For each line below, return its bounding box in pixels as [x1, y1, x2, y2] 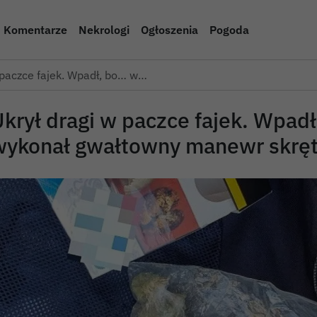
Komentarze [3, 23, 67, 37]
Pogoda [209, 23, 249, 37]
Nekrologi [78, 23, 129, 37]
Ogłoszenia [140, 23, 198, 37]
